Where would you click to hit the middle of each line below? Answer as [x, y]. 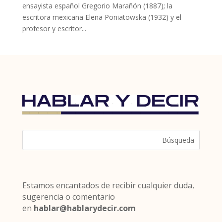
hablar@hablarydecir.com [84, 208]
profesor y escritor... [54, 28]
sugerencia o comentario [68, 196]
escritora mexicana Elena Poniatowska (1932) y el [102, 17]
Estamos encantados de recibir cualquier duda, [108, 185]
